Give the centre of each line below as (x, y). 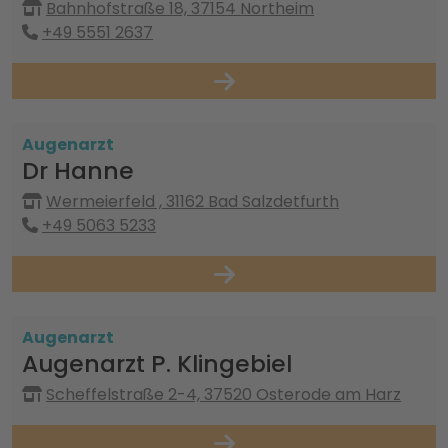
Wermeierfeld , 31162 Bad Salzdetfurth (192, 201)
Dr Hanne (78, 170)
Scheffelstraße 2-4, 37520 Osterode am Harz (223, 394)
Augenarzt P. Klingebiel (157, 363)
